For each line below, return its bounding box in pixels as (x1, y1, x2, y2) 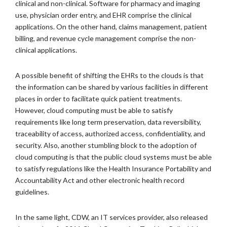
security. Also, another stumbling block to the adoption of (15, 141, 197, 149)
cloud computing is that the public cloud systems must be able (15, 153, 212, 161)
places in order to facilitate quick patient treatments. (15, 94, 182, 103)
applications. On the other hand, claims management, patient (15, 22, 207, 31)
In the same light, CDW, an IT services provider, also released (15, 213, 208, 221)
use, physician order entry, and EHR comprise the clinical (15, 11, 192, 19)
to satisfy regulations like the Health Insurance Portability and (15, 164, 211, 173)
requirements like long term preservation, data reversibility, (15, 118, 201, 126)
